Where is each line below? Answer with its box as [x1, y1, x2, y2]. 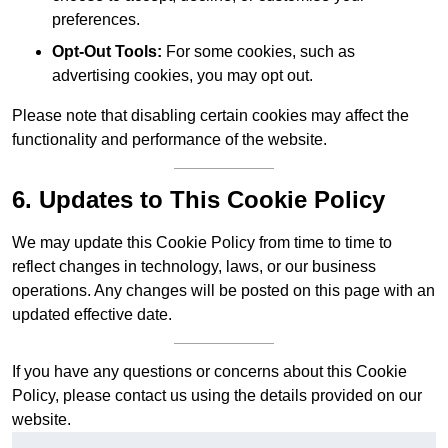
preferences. [52, 11, 140, 29]
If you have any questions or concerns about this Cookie [12, 363, 407, 381]
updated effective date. [12, 306, 172, 324]
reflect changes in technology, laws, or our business [12, 258, 376, 276]
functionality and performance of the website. [12, 131, 327, 149]
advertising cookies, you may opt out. [52, 67, 313, 85]
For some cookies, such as [162, 43, 355, 61]
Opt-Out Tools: [52, 43, 162, 61]
